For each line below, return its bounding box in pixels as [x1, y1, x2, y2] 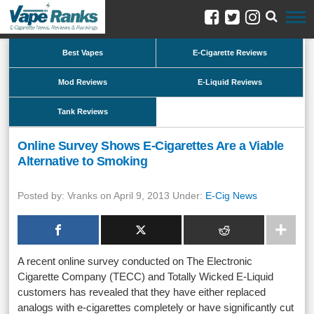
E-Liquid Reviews [197, 78, 262, 86]
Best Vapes [62, 48, 103, 57]
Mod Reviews [58, 78, 108, 86]
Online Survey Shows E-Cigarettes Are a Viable [18, 139, 284, 153]
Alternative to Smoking [18, 154, 148, 168]
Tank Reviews [57, 107, 109, 116]
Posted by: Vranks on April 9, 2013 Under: [18, 190, 206, 201]
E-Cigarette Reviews [192, 48, 267, 57]
